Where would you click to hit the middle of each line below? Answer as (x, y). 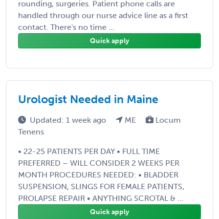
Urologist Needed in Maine (88, 99)
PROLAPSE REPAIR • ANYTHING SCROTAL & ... (101, 198)
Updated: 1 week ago (69, 120)
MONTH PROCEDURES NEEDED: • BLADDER (98, 175)
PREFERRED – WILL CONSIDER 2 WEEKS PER (99, 163)
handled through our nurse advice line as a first (103, 15)
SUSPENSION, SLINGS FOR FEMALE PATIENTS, (101, 186)
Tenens (31, 131)
